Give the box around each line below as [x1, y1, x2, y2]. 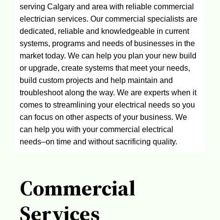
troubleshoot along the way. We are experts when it [20, 88, 197, 97]
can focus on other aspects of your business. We [20, 112, 188, 121]
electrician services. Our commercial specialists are [20, 14, 198, 23]
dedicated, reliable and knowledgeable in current [20, 27, 190, 35]
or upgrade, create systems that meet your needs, [20, 63, 191, 72]
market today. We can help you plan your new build [20, 51, 197, 60]
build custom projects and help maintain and [20, 76, 173, 84]
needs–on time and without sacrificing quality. [20, 137, 178, 146]
